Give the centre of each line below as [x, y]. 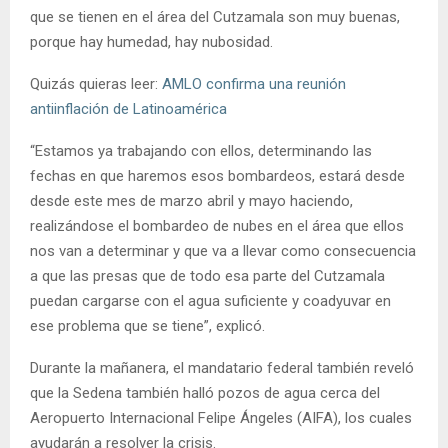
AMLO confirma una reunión [254, 84]
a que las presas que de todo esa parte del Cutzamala [207, 276]
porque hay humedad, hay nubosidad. [153, 42]
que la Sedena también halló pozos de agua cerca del [205, 393]
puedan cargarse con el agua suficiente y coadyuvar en [210, 301]
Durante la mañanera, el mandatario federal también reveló [222, 368]
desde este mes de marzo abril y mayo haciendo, [191, 201]
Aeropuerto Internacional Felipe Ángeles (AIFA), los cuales [221, 418]
